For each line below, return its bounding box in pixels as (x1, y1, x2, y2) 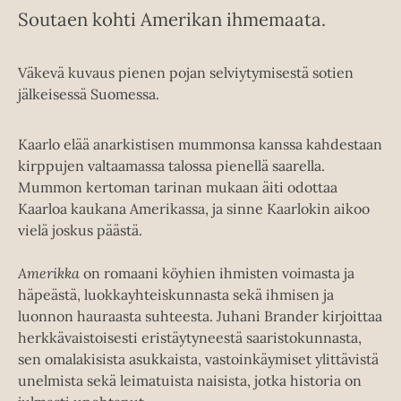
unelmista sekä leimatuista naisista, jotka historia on (18, 371, 362, 389)
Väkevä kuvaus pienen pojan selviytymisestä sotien (18, 63, 354, 81)
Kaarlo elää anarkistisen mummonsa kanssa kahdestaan (18, 134, 382, 153)
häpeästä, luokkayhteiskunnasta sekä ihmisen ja (18, 285, 334, 303)
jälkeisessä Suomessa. (18, 84, 159, 103)
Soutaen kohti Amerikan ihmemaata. (18, 6, 326, 31)
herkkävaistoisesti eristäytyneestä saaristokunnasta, (18, 328, 362, 346)
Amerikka (18, 263, 80, 282)
